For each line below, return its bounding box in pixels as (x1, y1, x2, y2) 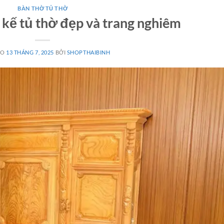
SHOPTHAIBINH (66, 48, 110, 55)
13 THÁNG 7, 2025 (6, 48, 54, 55)
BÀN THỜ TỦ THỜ (17, 5, 68, 11)
